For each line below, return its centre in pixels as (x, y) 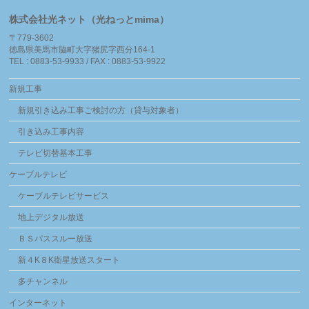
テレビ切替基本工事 (55, 153)
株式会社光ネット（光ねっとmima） (89, 19)
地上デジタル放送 (51, 217)
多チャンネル (42, 281)
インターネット (38, 303)
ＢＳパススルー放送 (55, 239)
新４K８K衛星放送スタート (69, 260)
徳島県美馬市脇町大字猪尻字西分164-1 (82, 50)
